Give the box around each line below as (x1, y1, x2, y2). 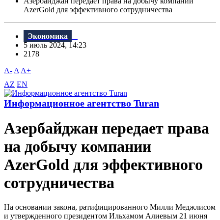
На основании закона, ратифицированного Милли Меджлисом (4, 202, 216, 211)
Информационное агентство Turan (4, 98, 159, 109)
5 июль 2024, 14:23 (24, 41, 92, 50)
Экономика (27, 32, 68, 41)
